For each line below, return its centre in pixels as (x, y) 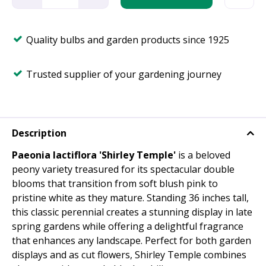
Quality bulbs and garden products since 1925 (128, 40)
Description (39, 133)
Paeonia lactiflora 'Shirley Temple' (94, 155)
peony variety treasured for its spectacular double (123, 170)
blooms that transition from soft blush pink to (115, 184)
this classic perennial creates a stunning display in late (132, 212)
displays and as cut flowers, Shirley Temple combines (129, 255)
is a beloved (203, 155)
